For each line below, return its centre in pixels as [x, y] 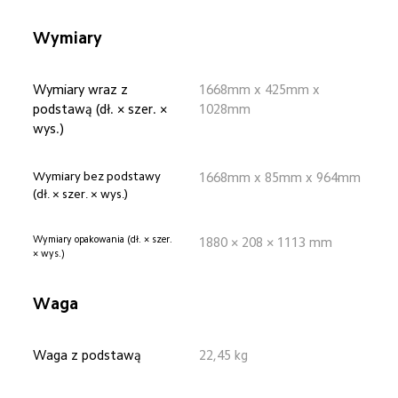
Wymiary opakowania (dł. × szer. [104, 240]
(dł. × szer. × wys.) [81, 195]
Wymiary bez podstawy [99, 177]
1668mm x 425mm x [261, 90]
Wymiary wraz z [83, 90]
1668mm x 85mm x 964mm [280, 178]
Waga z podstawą [88, 354]
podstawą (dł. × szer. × [102, 109]
